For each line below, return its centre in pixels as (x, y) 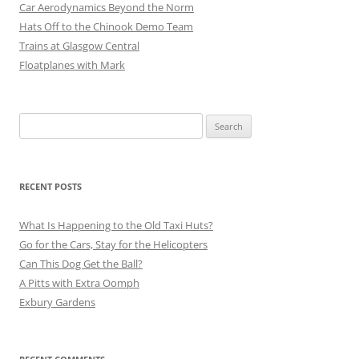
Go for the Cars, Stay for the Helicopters (113, 244)
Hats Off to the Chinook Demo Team (106, 26)
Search (34, 121)
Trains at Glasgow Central (79, 45)
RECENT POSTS (50, 186)
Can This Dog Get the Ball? (81, 263)
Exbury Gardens (57, 302)
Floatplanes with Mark (72, 65)
